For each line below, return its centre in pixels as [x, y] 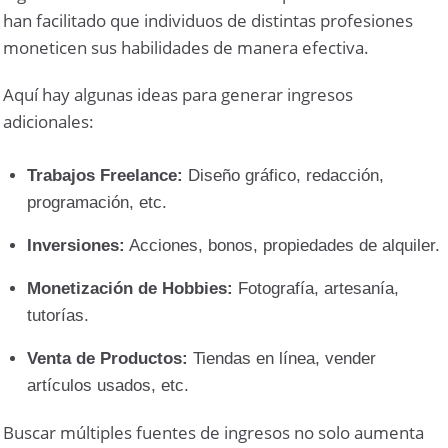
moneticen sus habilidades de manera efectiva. [186, 47]
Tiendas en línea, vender [282, 358]
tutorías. [58, 315]
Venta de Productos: [108, 358]
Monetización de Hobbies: [130, 288]
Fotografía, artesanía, [316, 288]
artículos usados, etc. [108, 385]
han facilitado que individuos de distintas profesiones [208, 20]
